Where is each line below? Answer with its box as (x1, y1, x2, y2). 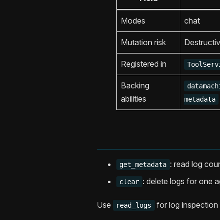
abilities (121, 94, 146, 104)
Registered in (121, 59, 166, 69)
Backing (121, 81, 149, 90)
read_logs (116, 201, 152, 209)
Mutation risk (121, 37, 166, 47)
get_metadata (119, 161, 167, 168)
